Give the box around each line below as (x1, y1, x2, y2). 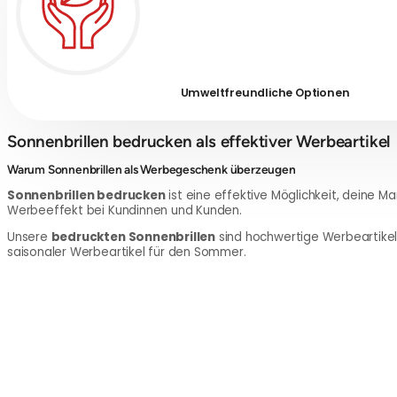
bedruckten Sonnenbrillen (51, 228, 216, 245)
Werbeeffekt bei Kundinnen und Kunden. (7, 201, 242, 219)
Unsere (7, 228, 51, 245)
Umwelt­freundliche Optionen (180, 85, 350, 101)
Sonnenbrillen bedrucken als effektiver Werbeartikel (7, 131, 391, 152)
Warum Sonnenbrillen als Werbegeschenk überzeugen (7, 162, 296, 177)
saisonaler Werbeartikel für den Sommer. (7, 243, 246, 261)
